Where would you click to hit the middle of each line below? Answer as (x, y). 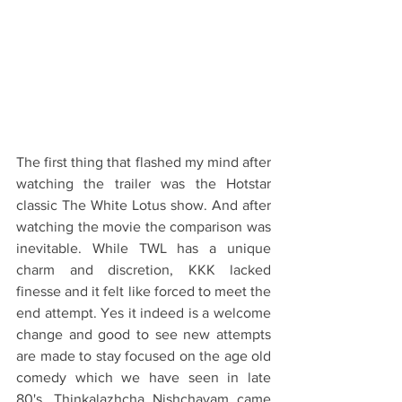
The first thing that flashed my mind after (144, 162)
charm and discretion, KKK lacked (144, 270)
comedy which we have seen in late (144, 378)
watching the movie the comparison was (144, 227)
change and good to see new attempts (144, 335)
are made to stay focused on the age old (144, 356)
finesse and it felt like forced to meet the (144, 292)
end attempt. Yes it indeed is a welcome (144, 313)
